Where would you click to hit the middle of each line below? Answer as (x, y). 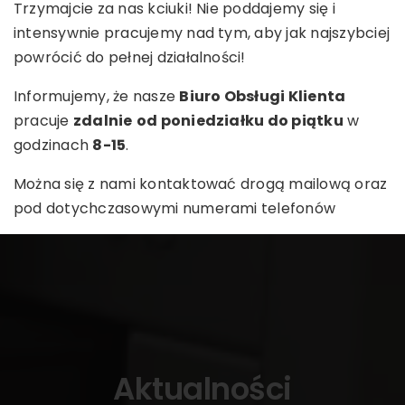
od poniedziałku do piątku (240, 120)
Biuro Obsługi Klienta (263, 96)
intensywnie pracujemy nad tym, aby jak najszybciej (201, 33)
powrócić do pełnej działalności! (129, 57)
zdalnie (103, 120)
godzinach (53, 145)
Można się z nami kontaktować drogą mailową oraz (200, 184)
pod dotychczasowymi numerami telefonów (174, 208)
